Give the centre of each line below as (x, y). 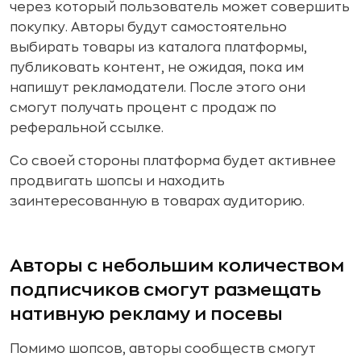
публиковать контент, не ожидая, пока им (157, 68)
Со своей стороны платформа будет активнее (173, 161)
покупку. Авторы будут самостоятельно (148, 27)
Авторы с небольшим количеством (177, 266)
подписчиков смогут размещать (165, 290)
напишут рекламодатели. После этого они (158, 88)
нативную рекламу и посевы (146, 314)
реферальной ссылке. (87, 128)
